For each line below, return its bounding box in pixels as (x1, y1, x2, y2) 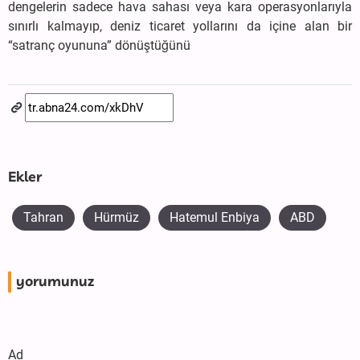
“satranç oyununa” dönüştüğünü (8, 38, 190, 53)
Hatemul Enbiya (170, 210, 260, 225)
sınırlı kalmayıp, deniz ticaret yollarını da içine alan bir (8, 18, 352, 34)
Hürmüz (94, 210, 139, 225)
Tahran (23, 210, 63, 225)
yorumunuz (16, 272, 94, 292)
